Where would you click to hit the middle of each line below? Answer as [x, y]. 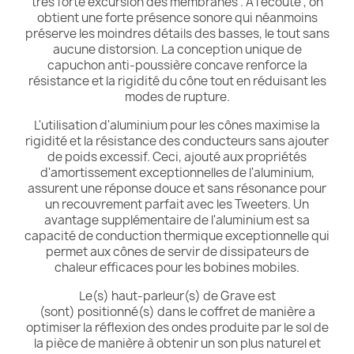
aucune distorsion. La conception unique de [177, 49]
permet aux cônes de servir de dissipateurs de [177, 252]
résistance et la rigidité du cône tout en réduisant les [177, 81]
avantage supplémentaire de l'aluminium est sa [177, 220]
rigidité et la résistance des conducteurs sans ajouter [177, 141]
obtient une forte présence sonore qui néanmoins [177, 18]
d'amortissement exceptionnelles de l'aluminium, [177, 173]
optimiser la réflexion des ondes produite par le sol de [177, 328]
